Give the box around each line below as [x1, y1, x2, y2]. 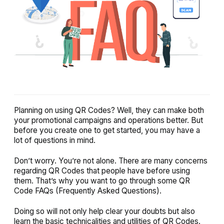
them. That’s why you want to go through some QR [14, 176, 190, 186]
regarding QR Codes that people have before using [14, 166, 190, 176]
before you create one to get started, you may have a [14, 125, 200, 135]
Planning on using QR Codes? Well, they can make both [14, 105, 204, 115]
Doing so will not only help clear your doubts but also [14, 206, 195, 216]
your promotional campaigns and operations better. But [14, 115, 203, 125]
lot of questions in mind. [14, 135, 95, 145]
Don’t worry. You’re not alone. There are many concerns [14, 156, 207, 166]
